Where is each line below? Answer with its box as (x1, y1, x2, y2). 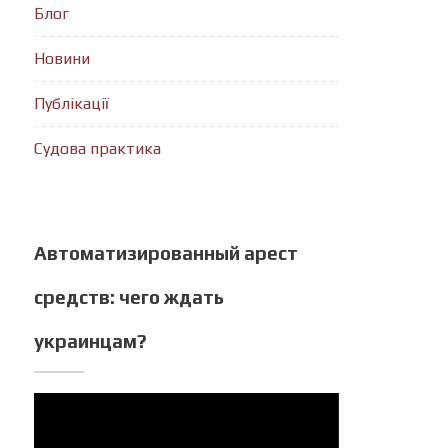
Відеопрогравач (33, 394, 154, 413)
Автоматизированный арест (34, 242, 299, 264)
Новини (34, 49, 91, 68)
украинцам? (34, 330, 148, 352)
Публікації (34, 94, 110, 113)
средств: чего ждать (34, 286, 225, 308)
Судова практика (34, 139, 162, 158)
